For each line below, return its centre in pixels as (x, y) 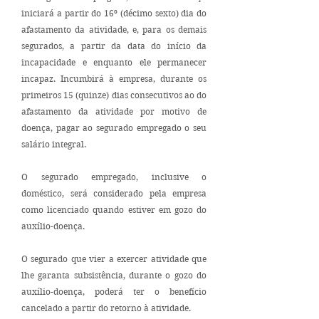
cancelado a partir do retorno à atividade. (106, 308)
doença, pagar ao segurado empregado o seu (114, 128)
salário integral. (54, 144)
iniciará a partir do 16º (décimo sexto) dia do (114, 13)
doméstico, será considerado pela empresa (114, 193)
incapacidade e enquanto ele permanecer (114, 62)
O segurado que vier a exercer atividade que (114, 259)
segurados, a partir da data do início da (114, 46)
